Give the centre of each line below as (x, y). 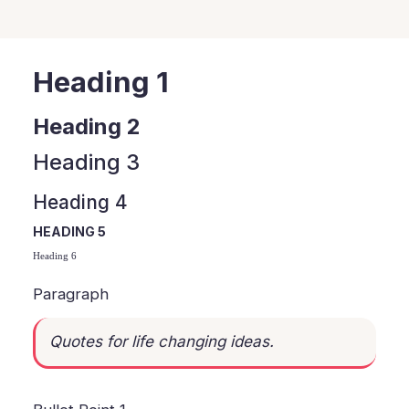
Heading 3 (87, 162)
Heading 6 (55, 255)
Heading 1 (101, 82)
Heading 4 (81, 202)
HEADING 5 (70, 231)
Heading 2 (87, 126)
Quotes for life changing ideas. (162, 341)
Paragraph (71, 294)
